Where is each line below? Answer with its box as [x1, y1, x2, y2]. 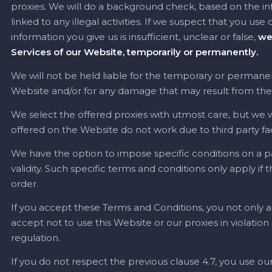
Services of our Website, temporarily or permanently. [11, 46, 258, 58]
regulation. [11, 232, 60, 243]
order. [11, 178, 38, 189]
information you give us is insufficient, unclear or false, [11, 31, 256, 42]
